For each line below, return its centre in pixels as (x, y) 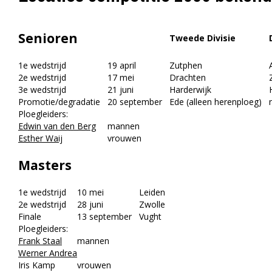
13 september (104, 217)
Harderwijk (187, 90)
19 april (118, 66)
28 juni (90, 205)
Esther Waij (40, 138)
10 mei (90, 192)
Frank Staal (40, 241)
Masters (45, 165)
